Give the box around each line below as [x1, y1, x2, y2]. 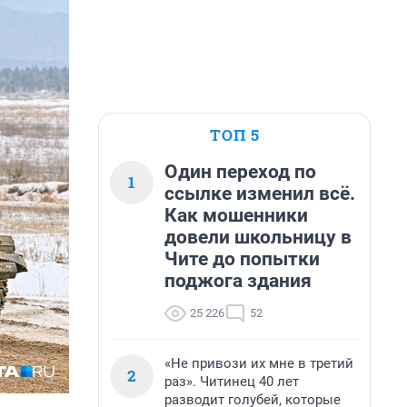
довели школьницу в [164, 226, 352, 248]
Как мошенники [164, 204, 308, 226]
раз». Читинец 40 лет [164, 373, 299, 390]
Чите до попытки [164, 248, 320, 270]
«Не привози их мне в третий [164, 355, 353, 372]
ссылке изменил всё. [164, 183, 355, 204]
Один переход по [164, 161, 316, 183]
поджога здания [164, 270, 312, 292]
